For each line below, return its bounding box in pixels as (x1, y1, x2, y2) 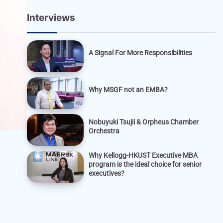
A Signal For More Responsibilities (88, 49, 192, 57)
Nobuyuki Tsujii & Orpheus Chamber (88, 118, 199, 126)
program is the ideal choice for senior (88, 160, 202, 169)
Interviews (26, 12, 75, 24)
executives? (88, 169, 124, 178)
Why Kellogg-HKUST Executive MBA (88, 151, 198, 160)
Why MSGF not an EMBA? (88, 86, 168, 94)
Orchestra (88, 127, 119, 135)
